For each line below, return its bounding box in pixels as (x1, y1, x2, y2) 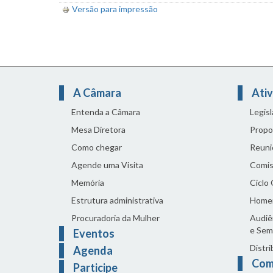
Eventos (73, 226, 115, 240)
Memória (71, 177, 104, 188)
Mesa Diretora (71, 124, 126, 135)
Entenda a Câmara (71, 106, 140, 117)
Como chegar (71, 141, 122, 152)
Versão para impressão (72, 3, 158, 14)
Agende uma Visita (71, 159, 143, 170)
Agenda (73, 243, 113, 257)
